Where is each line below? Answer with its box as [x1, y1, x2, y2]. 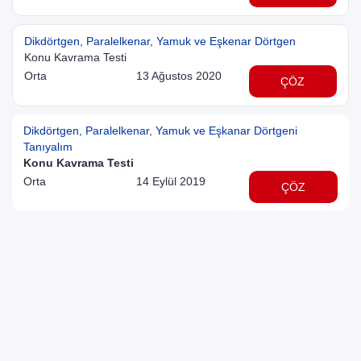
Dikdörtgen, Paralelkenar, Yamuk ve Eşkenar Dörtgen [24, 34, 296, 48]
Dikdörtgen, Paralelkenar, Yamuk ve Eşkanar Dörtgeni [23, 123, 297, 137]
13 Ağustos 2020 [136, 68, 222, 82]
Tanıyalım [23, 139, 73, 153]
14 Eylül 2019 [135, 174, 205, 188]
